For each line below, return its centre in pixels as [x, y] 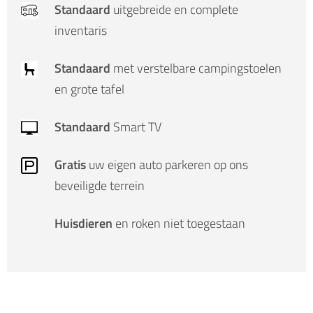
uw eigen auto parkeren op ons [168, 164]
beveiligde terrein [100, 185]
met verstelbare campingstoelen [197, 68]
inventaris [81, 30]
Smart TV [137, 126]
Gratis [72, 164]
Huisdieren [85, 223]
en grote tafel [89, 89]
